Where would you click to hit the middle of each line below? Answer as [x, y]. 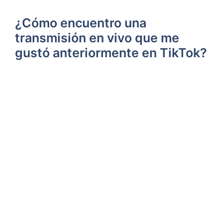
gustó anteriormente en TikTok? [111, 53]
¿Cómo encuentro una [81, 23]
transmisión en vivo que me [97, 38]
